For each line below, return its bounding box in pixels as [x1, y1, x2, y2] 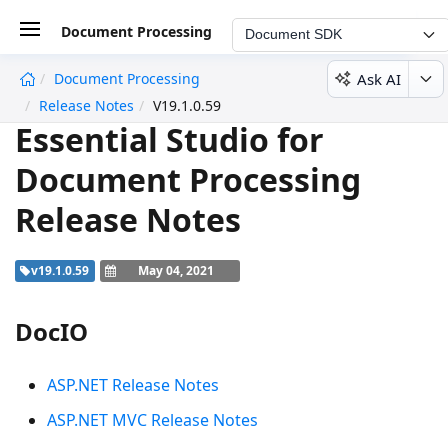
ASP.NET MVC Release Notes [47, 408, 258, 431]
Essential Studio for [15, 117, 324, 161]
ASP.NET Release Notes [47, 373, 219, 396]
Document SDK [245, 26, 342, 42]
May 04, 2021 [137, 261, 214, 279]
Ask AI [357, 68, 401, 89]
